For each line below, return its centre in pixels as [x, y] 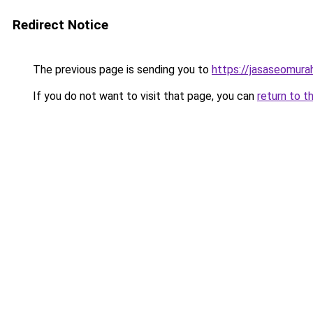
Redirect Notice [60, 25]
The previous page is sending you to [121, 70]
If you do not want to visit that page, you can [144, 96]
